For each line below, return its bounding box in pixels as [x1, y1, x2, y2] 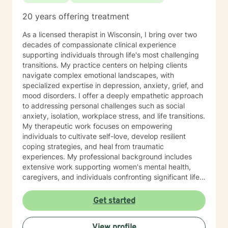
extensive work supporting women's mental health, [22, 162, 191, 171]
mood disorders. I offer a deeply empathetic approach [22, 91, 78, 100]
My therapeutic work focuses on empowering [22, 122, 173, 130]
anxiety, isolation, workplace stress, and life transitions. [22, 111, 205, 120]
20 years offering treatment [22, 11, 129, 21]
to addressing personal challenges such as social [22, 101, 185, 110]
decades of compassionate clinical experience [22, 40, 176, 49]
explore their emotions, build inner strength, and [22, 213, 182, 222]
